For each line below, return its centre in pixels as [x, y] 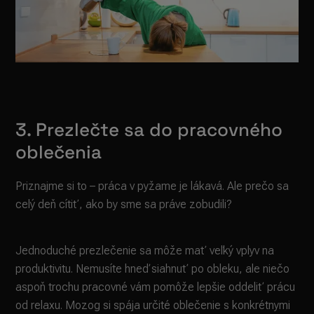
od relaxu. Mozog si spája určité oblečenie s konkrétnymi [153, 305]
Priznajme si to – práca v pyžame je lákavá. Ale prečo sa [152, 186]
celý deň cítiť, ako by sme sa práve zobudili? [124, 204]
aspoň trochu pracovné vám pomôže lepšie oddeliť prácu [156, 287]
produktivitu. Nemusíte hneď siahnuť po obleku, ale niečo [153, 268]
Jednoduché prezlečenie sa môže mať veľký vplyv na [145, 250]
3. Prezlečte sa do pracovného [149, 129]
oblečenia [59, 152]
